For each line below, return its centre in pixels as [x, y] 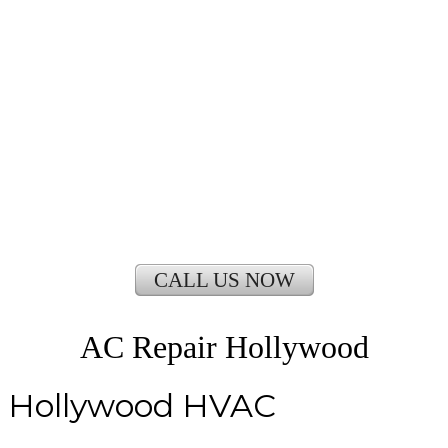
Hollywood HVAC [142, 405]
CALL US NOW [224, 280]
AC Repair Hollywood [224, 347]
